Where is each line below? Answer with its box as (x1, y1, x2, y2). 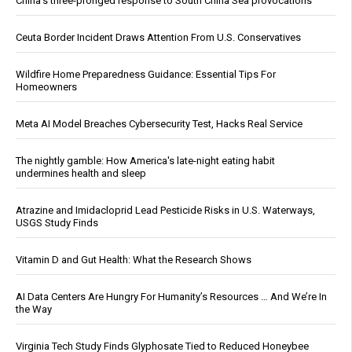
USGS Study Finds (16, 217, 98, 229)
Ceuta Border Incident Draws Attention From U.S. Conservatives (16, 31, 301, 44)
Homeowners (16, 81, 77, 93)
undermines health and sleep (16, 167, 146, 180)
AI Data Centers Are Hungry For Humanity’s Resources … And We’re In (16, 291, 327, 303)
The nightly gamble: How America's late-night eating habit (16, 155, 275, 167)
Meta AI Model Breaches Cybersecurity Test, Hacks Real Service (16, 118, 302, 130)
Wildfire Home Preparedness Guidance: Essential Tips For (16, 68, 276, 81)
